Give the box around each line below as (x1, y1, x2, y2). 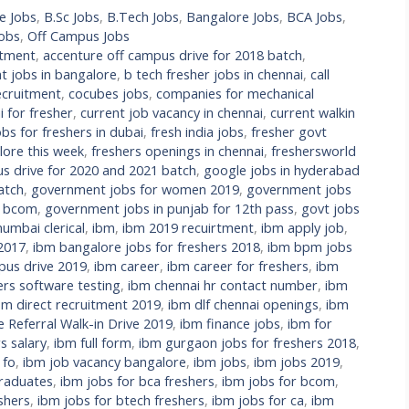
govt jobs (301, 199, 360, 217)
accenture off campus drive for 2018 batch (43, 46, 303, 64)
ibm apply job (261, 218, 344, 236)
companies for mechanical (156, 84, 314, 102)
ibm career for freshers (167, 257, 309, 275)
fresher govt (251, 122, 327, 141)
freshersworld (271, 142, 356, 160)
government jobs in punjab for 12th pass (45, 199, 294, 217)
